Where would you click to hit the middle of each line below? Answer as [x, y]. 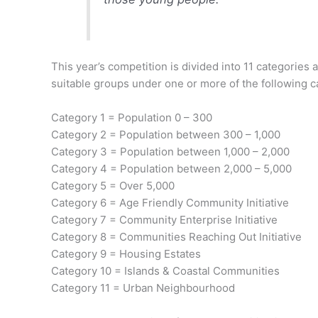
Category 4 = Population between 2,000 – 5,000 [171, 168]
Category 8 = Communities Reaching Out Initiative [176, 236]
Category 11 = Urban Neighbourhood [143, 287]
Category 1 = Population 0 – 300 [132, 117]
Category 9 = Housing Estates [126, 253]
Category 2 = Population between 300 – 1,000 [166, 134]
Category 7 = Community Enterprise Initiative [164, 219]
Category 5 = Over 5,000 [113, 185]
